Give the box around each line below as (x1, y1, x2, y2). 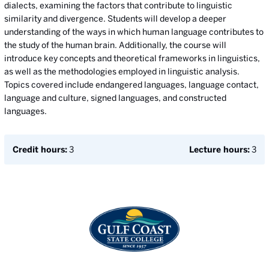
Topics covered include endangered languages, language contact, (4, 80, 259, 89)
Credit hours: (13, 145, 67, 154)
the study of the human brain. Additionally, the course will (4, 40, 226, 50)
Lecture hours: (189, 145, 250, 154)
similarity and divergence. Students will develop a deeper (4, 14, 226, 23)
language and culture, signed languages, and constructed (4, 93, 226, 103)
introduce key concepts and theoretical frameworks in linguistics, (4, 53, 260, 63)
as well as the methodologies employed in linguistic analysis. (4, 67, 240, 76)
